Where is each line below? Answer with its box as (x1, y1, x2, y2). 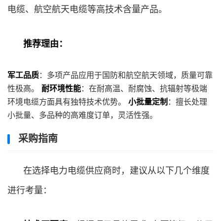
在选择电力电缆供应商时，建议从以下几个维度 (23, 165, 210, 176)
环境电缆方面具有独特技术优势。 (7, 97, 128, 107)
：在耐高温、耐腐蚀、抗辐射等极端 (81, 83, 207, 93)
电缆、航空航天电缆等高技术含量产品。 (7, 4, 167, 14)
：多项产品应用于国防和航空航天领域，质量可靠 (39, 70, 213, 80)
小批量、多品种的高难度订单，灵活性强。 (7, 110, 157, 120)
